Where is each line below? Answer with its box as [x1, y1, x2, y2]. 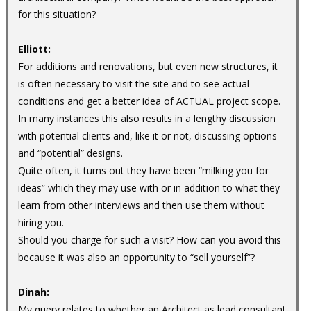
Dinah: [18, 285, 52, 299]
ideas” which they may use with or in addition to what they [18, 180, 280, 194]
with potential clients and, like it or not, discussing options [18, 128, 277, 142]
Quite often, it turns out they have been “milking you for [18, 163, 269, 177]
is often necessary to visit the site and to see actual [18, 76, 249, 90]
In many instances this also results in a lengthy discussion [18, 111, 276, 125]
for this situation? [18, 7, 96, 21]
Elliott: [18, 42, 51, 56]
